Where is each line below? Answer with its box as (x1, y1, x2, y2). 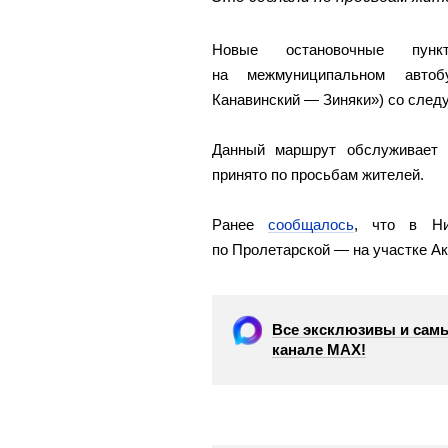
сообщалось (268, 216, 355, 233)
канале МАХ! (272, 341, 366, 358)
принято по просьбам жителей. (212, 166, 424, 183)
